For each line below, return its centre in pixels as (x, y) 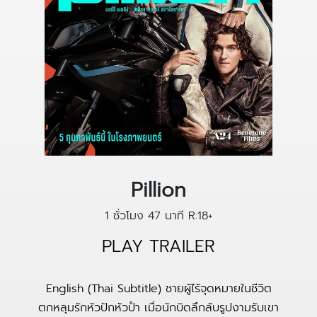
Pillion (158, 190)
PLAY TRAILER (158, 246)
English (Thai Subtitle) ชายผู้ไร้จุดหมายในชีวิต (158, 289)
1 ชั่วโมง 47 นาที (144, 216)
